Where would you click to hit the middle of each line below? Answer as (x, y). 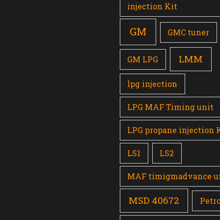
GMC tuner (189, 32)
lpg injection (152, 83)
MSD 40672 (154, 200)
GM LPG (143, 59)
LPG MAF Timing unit (171, 107)
